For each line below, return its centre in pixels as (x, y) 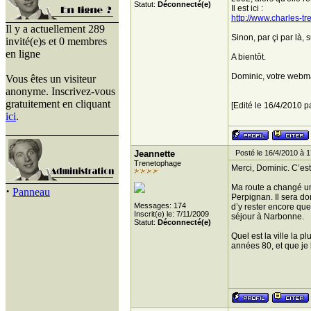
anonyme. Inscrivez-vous (60, 91)
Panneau (31, 192)
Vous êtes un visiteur (51, 79)
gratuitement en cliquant (58, 104)
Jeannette (154, 154)
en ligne (23, 54)
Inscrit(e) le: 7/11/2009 (171, 214)
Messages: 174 (160, 205)
